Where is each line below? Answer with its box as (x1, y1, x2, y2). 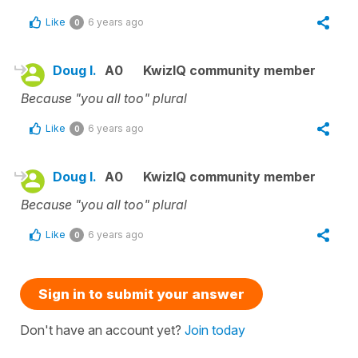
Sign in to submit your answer (38, 285, 245, 302)
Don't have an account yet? (20, 321, 185, 338)
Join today (185, 321, 245, 338)
